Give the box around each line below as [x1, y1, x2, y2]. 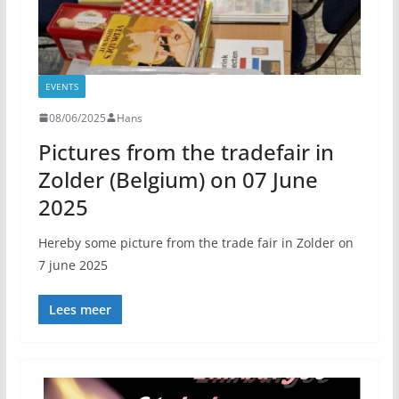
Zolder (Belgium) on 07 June [37, 164, 318, 194]
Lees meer [48, 300, 111, 318]
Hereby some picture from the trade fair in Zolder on [37, 233, 354, 251]
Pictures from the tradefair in [37, 136, 334, 167]
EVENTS [45, 79, 78, 93]
